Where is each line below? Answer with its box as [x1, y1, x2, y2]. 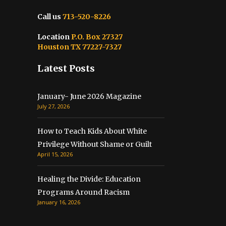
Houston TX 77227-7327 [37, 42, 122, 52]
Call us [37, 12, 61, 22]
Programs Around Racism [37, 188, 130, 197]
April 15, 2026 [37, 150, 73, 158]
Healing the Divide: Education [37, 175, 141, 184]
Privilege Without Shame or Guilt [37, 140, 152, 149]
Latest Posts [37, 63, 95, 75]
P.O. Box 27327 [71, 32, 123, 42]
